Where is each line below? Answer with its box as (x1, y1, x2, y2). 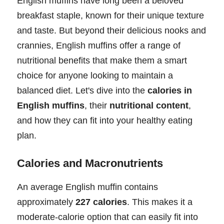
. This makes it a (127, 196, 192, 207)
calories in (147, 85, 192, 95)
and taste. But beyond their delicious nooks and (17, 25, 206, 35)
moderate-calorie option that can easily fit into (17, 211, 198, 222)
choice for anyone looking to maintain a (17, 70, 173, 80)
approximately (17, 196, 75, 207)
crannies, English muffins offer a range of (17, 40, 180, 50)
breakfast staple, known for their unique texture (17, 10, 204, 20)
